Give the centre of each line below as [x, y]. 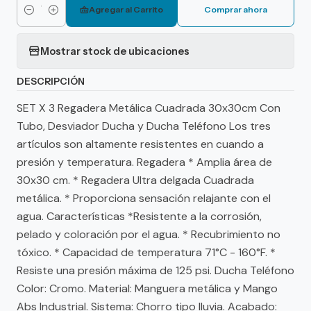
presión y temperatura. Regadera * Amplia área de [144, 162]
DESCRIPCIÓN [51, 81]
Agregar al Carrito [126, 9]
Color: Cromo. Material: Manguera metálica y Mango [147, 288]
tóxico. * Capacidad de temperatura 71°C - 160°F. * [146, 252]
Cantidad [38, 18]
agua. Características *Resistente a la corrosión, [139, 216]
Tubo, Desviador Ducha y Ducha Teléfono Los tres [144, 126]
